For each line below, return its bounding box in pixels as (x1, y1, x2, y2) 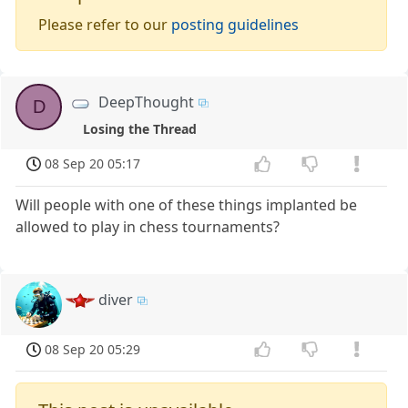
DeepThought (98, 91, 195, 112)
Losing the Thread (82, 120, 197, 138)
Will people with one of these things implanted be (15, 194, 358, 215)
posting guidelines (171, 14, 300, 35)
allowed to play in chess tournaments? (15, 216, 280, 237)
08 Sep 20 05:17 (45, 154, 141, 172)
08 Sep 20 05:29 (45, 340, 141, 358)
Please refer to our (38, 14, 172, 35)
